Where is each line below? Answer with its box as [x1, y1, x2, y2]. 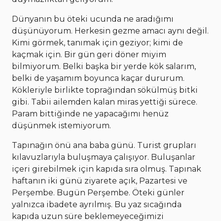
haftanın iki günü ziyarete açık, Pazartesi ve [12, 176, 187, 186]
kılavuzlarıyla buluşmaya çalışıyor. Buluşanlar [12, 152, 195, 162]
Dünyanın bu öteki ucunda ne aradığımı [12, 14, 174, 24]
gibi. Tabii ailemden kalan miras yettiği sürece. [12, 97, 197, 107]
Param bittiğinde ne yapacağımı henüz [12, 109, 169, 119]
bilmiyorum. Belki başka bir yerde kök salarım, [12, 62, 196, 72]
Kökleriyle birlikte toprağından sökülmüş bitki [12, 85, 198, 95]
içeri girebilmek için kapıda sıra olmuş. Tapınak [12, 164, 201, 174]
